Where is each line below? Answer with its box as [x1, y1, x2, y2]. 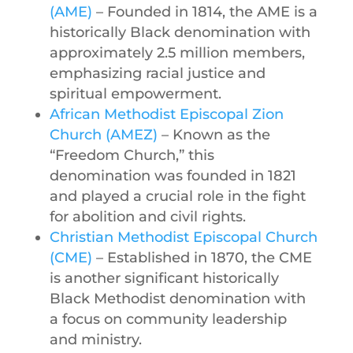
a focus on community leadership [49, 310, 287, 328]
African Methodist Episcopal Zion [49, 105, 284, 123]
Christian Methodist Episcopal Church [49, 228, 318, 246]
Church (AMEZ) [49, 125, 158, 143]
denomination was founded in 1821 [49, 166, 296, 184]
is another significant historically [49, 269, 279, 287]
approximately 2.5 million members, [49, 43, 305, 61]
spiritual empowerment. [49, 84, 221, 102]
